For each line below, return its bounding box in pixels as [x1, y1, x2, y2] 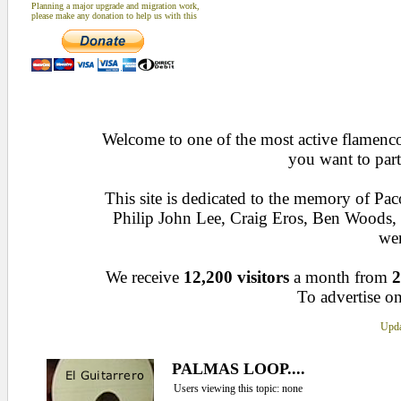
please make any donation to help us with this [30, 11, 197, 21]
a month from [289, 268, 392, 286]
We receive [106, 268, 183, 286]
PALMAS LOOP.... [171, 360, 305, 378]
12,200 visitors [183, 268, 289, 286]
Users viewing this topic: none [173, 382, 303, 395]
